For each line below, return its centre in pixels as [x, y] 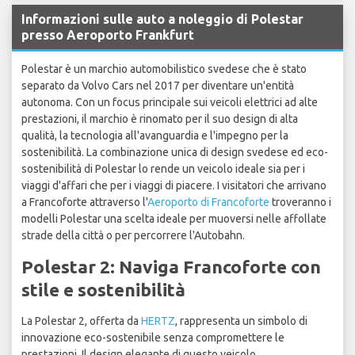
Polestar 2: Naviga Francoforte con [171, 267]
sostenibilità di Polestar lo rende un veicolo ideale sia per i [163, 169]
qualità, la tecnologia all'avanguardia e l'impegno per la [155, 136]
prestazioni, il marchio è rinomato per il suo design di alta [160, 119]
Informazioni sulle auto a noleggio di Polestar [162, 19]
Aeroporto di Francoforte [208, 202]
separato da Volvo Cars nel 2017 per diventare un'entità [158, 86]
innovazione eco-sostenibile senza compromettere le [153, 338]
